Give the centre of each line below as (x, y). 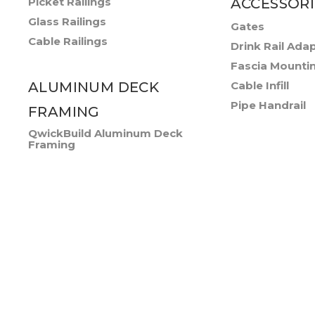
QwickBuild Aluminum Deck (105, 133)
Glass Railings (67, 21)
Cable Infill (259, 85)
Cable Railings (68, 41)
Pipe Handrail (268, 105)
